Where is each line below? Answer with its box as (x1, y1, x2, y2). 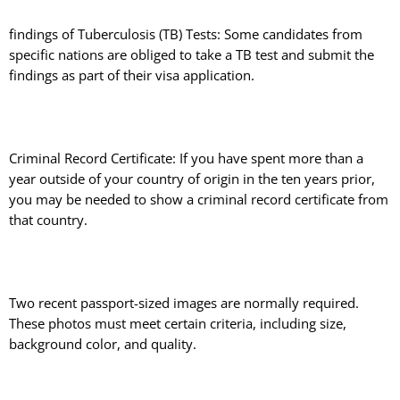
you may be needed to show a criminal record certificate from (9, 190, 388, 209)
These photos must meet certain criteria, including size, (9, 313, 346, 332)
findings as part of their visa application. (9, 66, 254, 85)
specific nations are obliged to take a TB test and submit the (9, 46, 374, 64)
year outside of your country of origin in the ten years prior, (9, 170, 375, 188)
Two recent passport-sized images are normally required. (9, 293, 359, 312)
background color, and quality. (9, 334, 196, 353)
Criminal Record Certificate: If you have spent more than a (9, 149, 363, 168)
